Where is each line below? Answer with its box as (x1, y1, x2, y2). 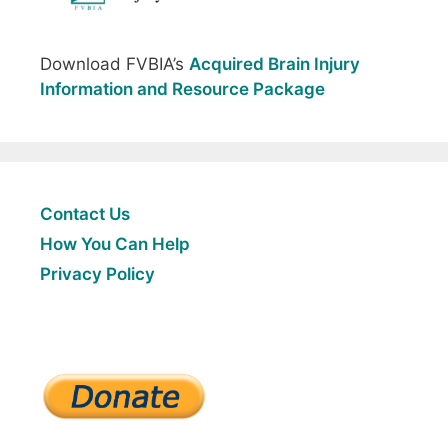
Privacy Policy (40, 263, 155, 284)
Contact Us (40, 203, 130, 224)
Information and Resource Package (40, 78, 325, 99)
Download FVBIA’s (40, 53, 189, 74)
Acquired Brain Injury (189, 53, 360, 74)
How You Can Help (40, 233, 190, 254)
